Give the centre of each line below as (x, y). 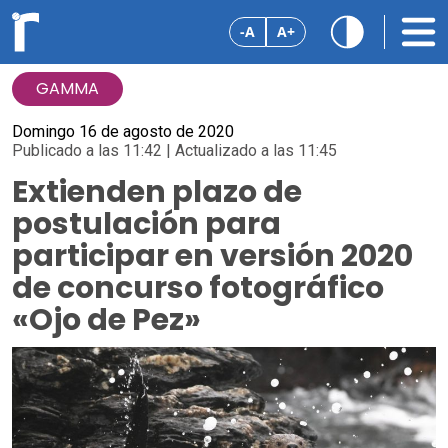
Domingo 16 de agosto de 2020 (123, 131)
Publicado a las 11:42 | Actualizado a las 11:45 (174, 150)
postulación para (146, 224)
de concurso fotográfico (198, 288)
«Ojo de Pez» (106, 320)
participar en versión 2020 (212, 256)
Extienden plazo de (157, 192)
